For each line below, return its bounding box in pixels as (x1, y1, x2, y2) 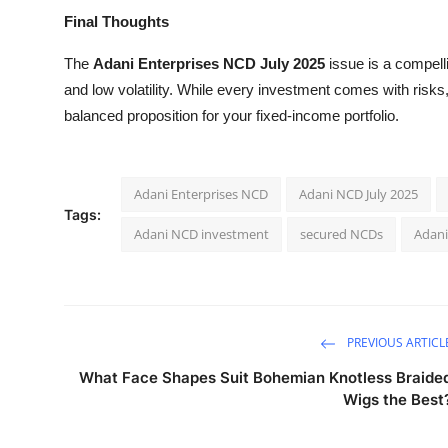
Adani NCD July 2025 (299, 184, 418, 203)
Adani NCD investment (134, 224, 269, 243)
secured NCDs (300, 224, 383, 243)
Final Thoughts (64, 12, 169, 30)
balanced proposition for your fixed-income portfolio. (64, 106, 399, 124)
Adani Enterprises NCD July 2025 (93, 54, 325, 72)
